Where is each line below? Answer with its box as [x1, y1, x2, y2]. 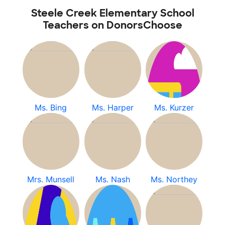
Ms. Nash [95, 174, 130, 184]
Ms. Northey [151, 174, 198, 184]
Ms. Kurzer [154, 102, 194, 113]
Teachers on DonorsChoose [43, 19, 182, 32]
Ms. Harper [91, 102, 134, 113]
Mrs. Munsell [27, 174, 75, 184]
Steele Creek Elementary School [31, 7, 194, 20]
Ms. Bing [35, 102, 67, 113]
